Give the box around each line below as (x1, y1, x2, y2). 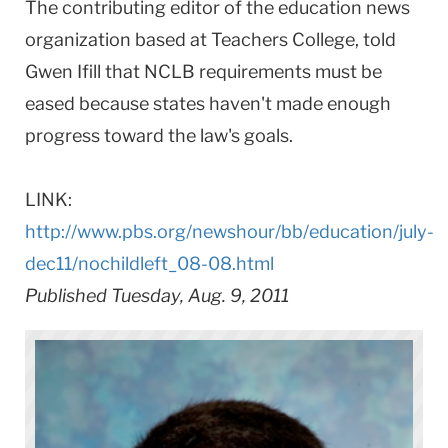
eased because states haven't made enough (25, 92, 391, 114)
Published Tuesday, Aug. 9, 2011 (25, 284, 289, 306)
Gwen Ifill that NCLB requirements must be (25, 60, 382, 82)
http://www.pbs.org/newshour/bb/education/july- (25, 220, 434, 242)
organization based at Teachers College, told (25, 28, 396, 50)
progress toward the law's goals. (25, 124, 293, 146)
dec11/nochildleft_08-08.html (25, 252, 274, 274)
